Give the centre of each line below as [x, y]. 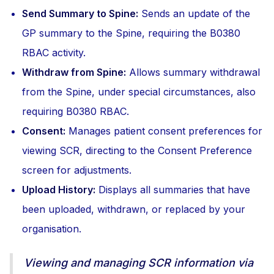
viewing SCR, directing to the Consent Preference [137, 150]
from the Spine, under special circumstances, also [139, 92]
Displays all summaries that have [173, 190]
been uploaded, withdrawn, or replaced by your [134, 209]
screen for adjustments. [77, 170]
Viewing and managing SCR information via [139, 263]
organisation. [52, 229]
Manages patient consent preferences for [164, 131]
